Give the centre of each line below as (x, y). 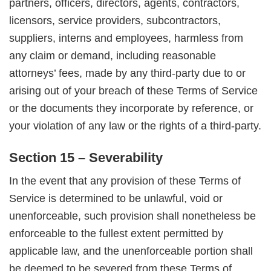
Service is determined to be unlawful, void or (116, 199)
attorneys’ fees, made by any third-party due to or (127, 73)
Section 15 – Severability (86, 157)
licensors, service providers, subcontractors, (115, 21)
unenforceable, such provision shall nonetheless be (132, 216)
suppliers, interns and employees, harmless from (126, 38)
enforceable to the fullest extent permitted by (116, 234)
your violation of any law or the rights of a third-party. (135, 126)
